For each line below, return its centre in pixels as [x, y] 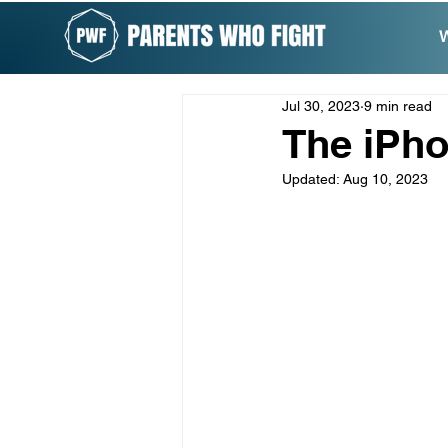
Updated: [312, 178]
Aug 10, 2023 [385, 178]
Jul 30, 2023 [321, 106]
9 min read [398, 106]
